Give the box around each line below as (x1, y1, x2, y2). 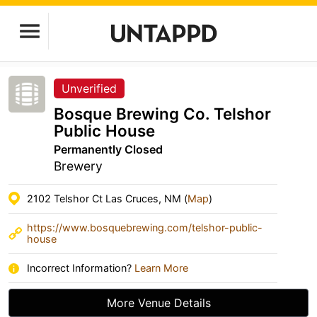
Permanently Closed (54, 142, 163, 156)
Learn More (134, 262, 188, 274)
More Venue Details (106, 296, 211, 310)
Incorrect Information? (27, 262, 134, 274)
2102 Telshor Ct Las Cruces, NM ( (27, 192, 188, 204)
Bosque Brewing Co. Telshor (54, 104, 271, 123)
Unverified (62, 81, 117, 96)
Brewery (54, 158, 103, 173)
